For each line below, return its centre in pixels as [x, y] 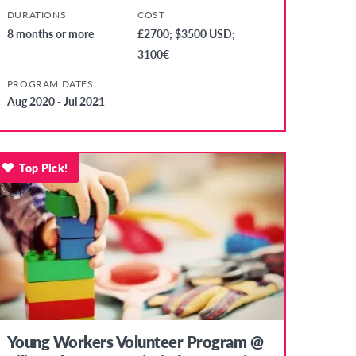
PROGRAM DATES [50, 84]
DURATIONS [37, 15]
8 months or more [50, 34]
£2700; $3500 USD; [187, 34]
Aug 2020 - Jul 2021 [56, 101]
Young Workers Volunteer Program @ [135, 341]
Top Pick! [44, 168]
